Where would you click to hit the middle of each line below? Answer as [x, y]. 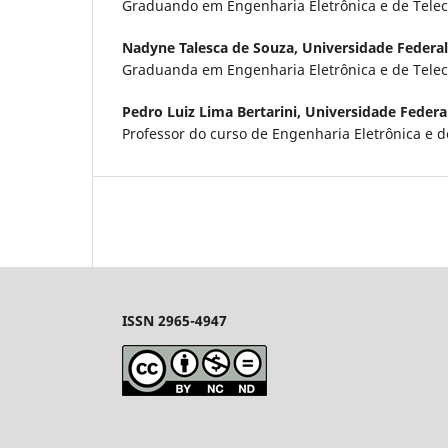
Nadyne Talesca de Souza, [212, 47]
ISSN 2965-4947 [174, 320]
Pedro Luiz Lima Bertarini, [213, 111]
